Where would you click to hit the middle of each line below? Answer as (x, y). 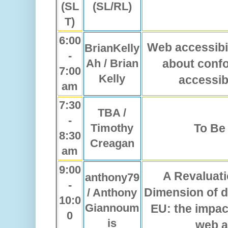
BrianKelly (112, 48)
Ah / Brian (112, 64)
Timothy (112, 128)
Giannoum (112, 208)
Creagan (112, 144)
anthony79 (112, 178)
